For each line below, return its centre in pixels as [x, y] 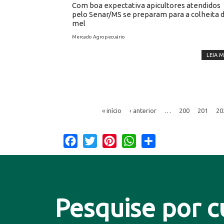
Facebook [95, 140]
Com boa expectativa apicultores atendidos [146, 5]
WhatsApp [155, 140]
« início [111, 110]
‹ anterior [143, 110]
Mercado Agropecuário [98, 37]
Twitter [110, 140]
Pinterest [132, 140]
